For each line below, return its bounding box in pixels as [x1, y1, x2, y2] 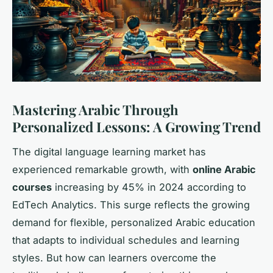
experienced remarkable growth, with [12, 163, 193, 175]
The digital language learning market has [12, 145, 206, 158]
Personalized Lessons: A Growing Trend [12, 117, 261, 136]
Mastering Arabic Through [12, 100, 179, 119]
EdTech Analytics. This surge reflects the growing [12, 198, 250, 211]
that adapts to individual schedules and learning [12, 233, 239, 246]
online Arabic [193, 163, 256, 175]
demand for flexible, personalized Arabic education [12, 216, 255, 229]
